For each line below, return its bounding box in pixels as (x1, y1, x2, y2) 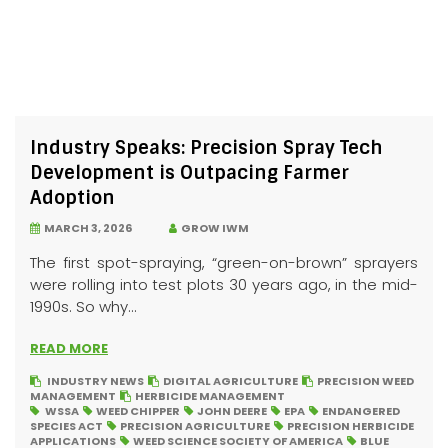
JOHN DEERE (197, 403, 267, 419)
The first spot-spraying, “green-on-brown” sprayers (30, 252, 418, 273)
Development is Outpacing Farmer (30, 161, 349, 185)
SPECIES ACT (30, 418, 103, 434)
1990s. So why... (30, 296, 137, 317)
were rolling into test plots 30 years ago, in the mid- (30, 274, 418, 295)
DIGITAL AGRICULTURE (163, 373, 298, 389)
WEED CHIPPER (96, 403, 180, 419)
